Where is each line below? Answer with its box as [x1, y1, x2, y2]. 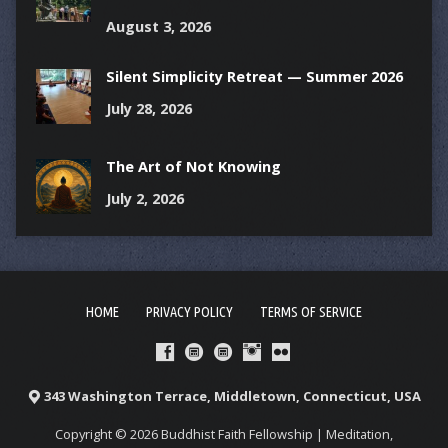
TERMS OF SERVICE [260, 304, 362, 321]
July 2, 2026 [105, 189, 184, 209]
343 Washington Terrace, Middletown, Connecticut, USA [44, 387, 421, 406]
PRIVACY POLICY [146, 304, 233, 321]
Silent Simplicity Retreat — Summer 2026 [105, 67, 403, 87]
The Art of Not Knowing [105, 157, 281, 177]
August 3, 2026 [105, 17, 211, 37]
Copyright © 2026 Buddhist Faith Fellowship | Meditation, [55, 425, 393, 444]
